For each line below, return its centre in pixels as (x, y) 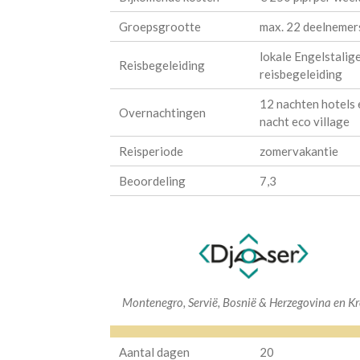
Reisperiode (151, 151)
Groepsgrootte (160, 26)
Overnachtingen (163, 112)
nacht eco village (304, 121)
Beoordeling (153, 180)
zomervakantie (299, 151)
